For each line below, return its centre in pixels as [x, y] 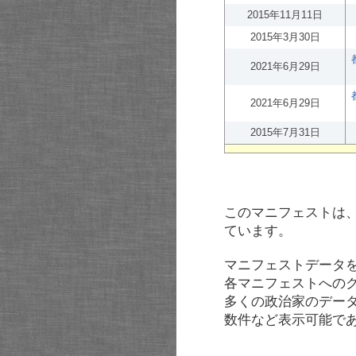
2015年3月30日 [285, 37]
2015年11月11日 [285, 15]
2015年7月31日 [285, 132]
